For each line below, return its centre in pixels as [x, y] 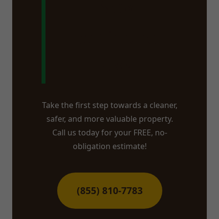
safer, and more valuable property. [109, 119]
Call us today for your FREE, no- [109, 132]
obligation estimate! [109, 146]
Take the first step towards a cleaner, [109, 105]
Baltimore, [116, 37]
